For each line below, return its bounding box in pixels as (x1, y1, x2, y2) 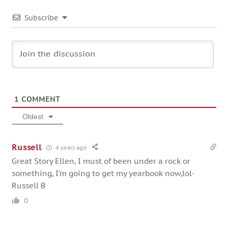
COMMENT (19, 95, 61, 104)
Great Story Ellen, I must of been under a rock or (12, 156, 191, 166)
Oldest (22, 112, 44, 121)
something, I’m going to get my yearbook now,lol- (12, 168, 195, 179)
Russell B (12, 181, 46, 191)
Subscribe (24, 13, 59, 23)
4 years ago (54, 144, 87, 151)
